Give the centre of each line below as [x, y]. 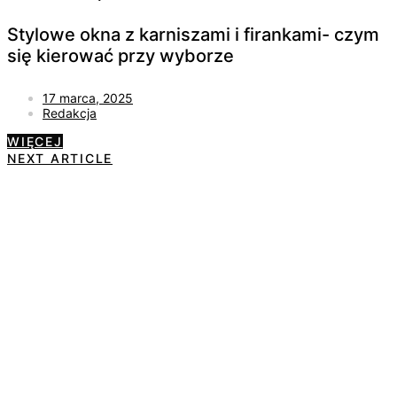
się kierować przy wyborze [121, 56]
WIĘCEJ [35, 141]
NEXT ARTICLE [60, 158]
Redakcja [70, 113]
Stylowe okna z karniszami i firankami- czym [193, 35]
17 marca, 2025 [88, 97]
